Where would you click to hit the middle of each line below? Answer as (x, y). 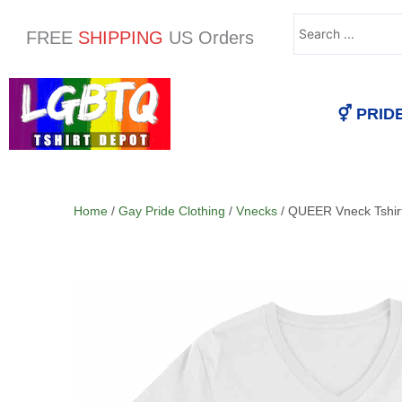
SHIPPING (121, 38)
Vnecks (257, 211)
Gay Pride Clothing (172, 211)
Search (311, 20)
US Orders (211, 38)
